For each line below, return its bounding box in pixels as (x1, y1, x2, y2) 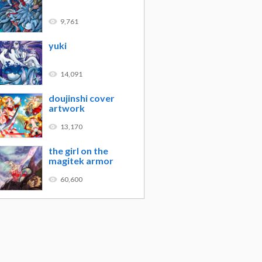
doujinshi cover (49, 92, 115, 104)
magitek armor (49, 155, 113, 166)
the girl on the (49, 145, 108, 156)
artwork (49, 102, 85, 113)
